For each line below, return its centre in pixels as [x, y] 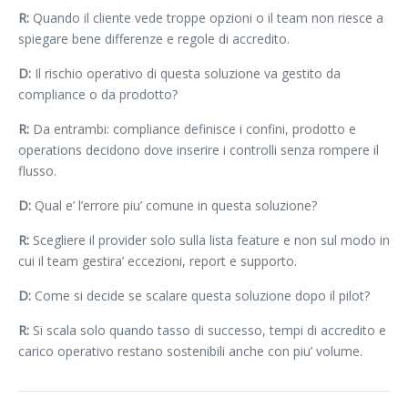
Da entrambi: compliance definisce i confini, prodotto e [193, 128]
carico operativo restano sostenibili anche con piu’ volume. [190, 351]
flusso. [37, 170]
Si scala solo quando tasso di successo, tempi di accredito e [208, 330]
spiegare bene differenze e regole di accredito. [154, 38]
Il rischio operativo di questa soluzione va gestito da [186, 73]
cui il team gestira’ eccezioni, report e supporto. [158, 260]
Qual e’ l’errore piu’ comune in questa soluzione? [174, 205]
